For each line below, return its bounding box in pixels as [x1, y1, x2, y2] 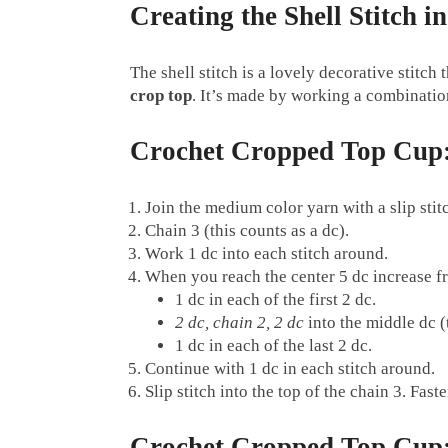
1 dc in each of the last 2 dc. [175, 336, 372, 356]
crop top [130, 86, 192, 106]
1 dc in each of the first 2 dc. [175, 290, 376, 310]
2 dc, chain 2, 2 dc [175, 313, 304, 333]
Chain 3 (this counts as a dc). [145, 221, 349, 241]
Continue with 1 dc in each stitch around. [145, 359, 435, 379]
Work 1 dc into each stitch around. [145, 244, 388, 264]
